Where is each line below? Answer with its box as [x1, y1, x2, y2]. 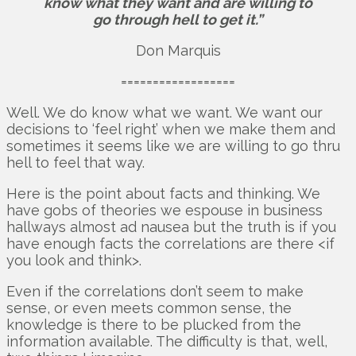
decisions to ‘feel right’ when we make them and [6, 121, 335, 138]
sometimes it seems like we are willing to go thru [6, 137, 340, 155]
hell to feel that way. [6, 154, 145, 172]
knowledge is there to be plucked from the [6, 316, 301, 334]
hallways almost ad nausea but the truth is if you [6, 219, 336, 236]
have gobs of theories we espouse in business [6, 202, 323, 219]
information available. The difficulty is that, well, [6, 333, 327, 350]
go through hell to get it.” [93, 11, 263, 29]
